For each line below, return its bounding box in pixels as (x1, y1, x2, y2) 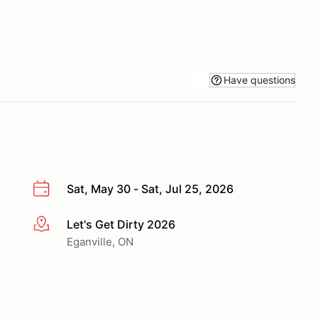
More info (32, 217, 84, 232)
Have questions (224, 73, 295, 86)
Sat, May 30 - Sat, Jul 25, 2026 (67, 182, 234, 196)
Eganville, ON (67, 234, 133, 248)
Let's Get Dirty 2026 (67, 216, 175, 231)
